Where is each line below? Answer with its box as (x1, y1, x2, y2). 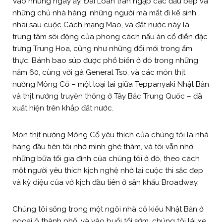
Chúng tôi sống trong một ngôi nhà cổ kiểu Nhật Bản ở (12, 204, 204, 214)
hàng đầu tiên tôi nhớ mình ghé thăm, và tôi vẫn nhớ (12, 142, 193, 151)
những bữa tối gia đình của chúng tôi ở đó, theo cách (12, 154, 200, 163)
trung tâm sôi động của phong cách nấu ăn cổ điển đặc (12, 32, 208, 41)
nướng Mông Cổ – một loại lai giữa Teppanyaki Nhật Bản (12, 79, 209, 89)
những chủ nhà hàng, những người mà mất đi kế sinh (12, 8, 196, 17)
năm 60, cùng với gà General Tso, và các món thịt (12, 67, 185, 77)
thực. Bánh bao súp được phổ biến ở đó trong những (12, 55, 198, 65)
